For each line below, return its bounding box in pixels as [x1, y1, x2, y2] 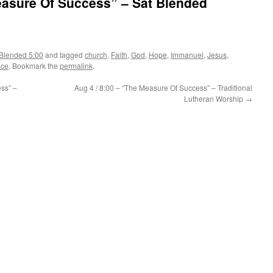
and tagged [43, 49, 85, 60]
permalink [60, 60, 93, 71]
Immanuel [171, 49, 204, 60]
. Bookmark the [9, 60, 60, 71]
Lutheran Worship [184, 93, 245, 104]
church [85, 49, 107, 60]
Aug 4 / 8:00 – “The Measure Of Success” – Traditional [74, 82, 252, 93]
